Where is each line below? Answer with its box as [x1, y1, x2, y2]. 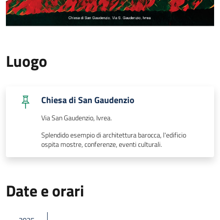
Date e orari [6, 178, 84, 202]
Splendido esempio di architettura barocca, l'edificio [41, 129, 186, 140]
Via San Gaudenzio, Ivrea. [41, 112, 112, 123]
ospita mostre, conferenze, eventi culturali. [41, 138, 162, 150]
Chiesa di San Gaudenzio [41, 93, 135, 107]
